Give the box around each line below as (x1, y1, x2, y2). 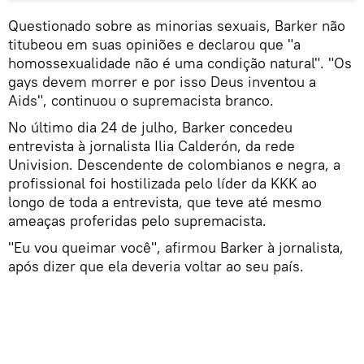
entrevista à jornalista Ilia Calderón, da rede (8, 136, 295, 155)
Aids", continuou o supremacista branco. (8, 90, 274, 110)
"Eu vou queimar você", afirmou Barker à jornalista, (8, 237, 344, 257)
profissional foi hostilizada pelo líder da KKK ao (8, 173, 317, 193)
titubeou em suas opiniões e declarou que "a (8, 34, 301, 54)
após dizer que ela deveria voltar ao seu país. (8, 256, 304, 275)
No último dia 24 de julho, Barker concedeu (8, 117, 292, 136)
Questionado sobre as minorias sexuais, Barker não (8, 15, 345, 35)
